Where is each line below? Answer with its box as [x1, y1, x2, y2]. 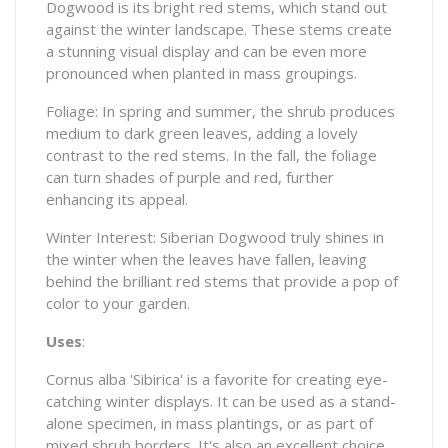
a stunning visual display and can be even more [46, 41, 367, 62]
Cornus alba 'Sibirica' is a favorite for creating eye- [46, 369, 388, 390]
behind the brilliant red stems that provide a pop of [46, 271, 398, 292]
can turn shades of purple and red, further [46, 167, 334, 188]
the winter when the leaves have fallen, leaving [46, 249, 367, 270]
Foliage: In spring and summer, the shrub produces [46, 101, 395, 122]
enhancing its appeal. [46, 189, 188, 210]
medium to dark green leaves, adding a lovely [46, 123, 358, 144]
